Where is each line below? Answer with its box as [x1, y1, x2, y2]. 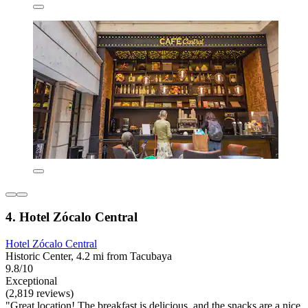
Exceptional [5, 275, 57, 287]
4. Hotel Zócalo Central [5, 210, 137, 225]
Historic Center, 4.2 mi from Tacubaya [5, 250, 172, 263]
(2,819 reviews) [5, 287, 74, 300]
